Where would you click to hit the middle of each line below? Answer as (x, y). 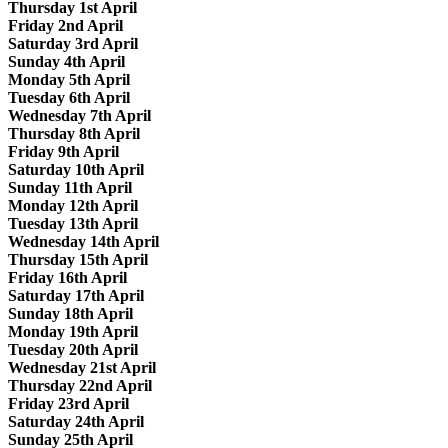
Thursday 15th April (78, 259)
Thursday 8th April (74, 133)
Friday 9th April (63, 151)
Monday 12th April (73, 205)
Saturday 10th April (76, 169)
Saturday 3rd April (73, 43)
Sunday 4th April (66, 61)
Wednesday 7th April (79, 115)
